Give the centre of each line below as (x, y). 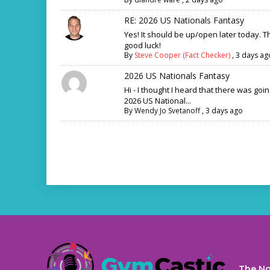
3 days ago (224, 110)
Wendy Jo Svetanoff (167, 110)
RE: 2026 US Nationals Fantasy (184, 20)
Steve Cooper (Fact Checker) (182, 55)
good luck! (143, 45)
